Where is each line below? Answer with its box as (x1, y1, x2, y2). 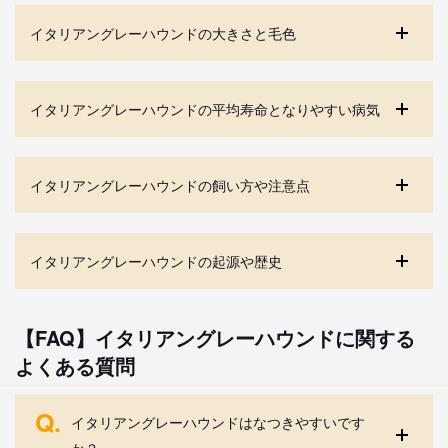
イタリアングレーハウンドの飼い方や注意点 (30, 174, 310, 195)
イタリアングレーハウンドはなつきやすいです (71, 411, 365, 432)
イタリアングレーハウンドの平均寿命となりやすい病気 (30, 98, 380, 119)
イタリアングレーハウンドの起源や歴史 (30, 250, 282, 271)
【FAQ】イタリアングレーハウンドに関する (15, 322, 415, 352)
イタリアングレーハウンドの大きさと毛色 (30, 22, 296, 43)
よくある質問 (15, 350, 135, 380)
